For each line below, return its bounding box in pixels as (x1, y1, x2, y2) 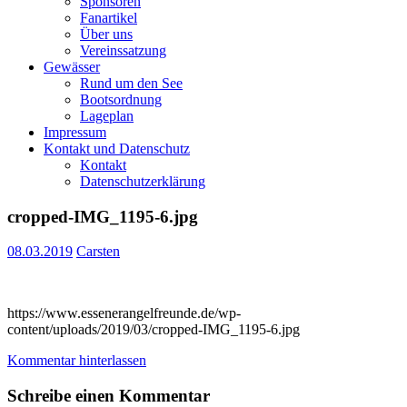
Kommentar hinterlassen (7, 352, 146, 369)
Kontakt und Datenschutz (44, 141, 190, 156)
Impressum (44, 124, 106, 140)
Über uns (80, 26, 133, 42)
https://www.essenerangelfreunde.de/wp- (7, 305, 241, 322)
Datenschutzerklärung (80, 174, 205, 189)
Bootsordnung (80, 92, 162, 107)
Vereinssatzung (80, 43, 166, 58)
